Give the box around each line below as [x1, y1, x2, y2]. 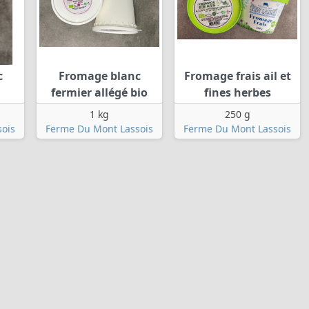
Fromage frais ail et [183, 68, 291, 84]
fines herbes [203, 85, 271, 101]
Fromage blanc [58, 68, 141, 84]
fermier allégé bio [51, 85, 148, 101]
